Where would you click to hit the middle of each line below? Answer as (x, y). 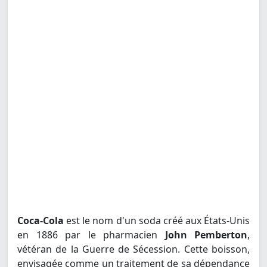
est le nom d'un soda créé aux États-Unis (157, 221)
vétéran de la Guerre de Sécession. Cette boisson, (133, 249)
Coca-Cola (41, 221)
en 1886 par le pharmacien (91, 235)
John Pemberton (206, 235)
